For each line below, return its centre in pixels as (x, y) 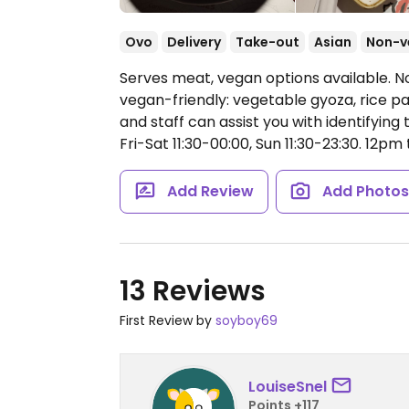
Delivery (194, 42)
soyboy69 (246, 320)
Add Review (210, 191)
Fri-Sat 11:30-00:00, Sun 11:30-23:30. (241, 144)
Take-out (267, 42)
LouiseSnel (288, 386)
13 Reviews (193, 291)
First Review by (168, 320)
